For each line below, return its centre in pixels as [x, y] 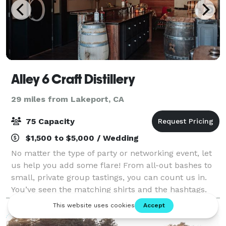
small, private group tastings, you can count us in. [109, 177]
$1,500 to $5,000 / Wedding [81, 138]
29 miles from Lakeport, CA [68, 99]
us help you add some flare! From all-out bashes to [111, 165]
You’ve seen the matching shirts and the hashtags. [109, 189]
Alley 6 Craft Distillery [73, 79]
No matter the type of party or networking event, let [111, 153]
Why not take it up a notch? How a [78, 201]
